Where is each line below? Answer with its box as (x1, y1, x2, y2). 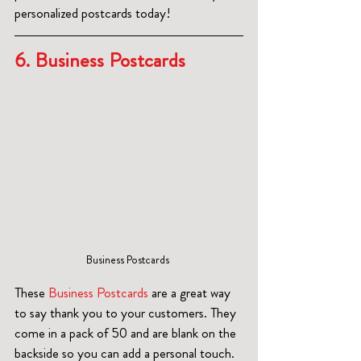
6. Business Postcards (15, 45, 195, 75)
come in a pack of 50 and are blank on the (15, 323, 239, 343)
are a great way (148, 283, 234, 303)
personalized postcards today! (15, 2, 171, 23)
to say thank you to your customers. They (15, 303, 239, 323)
